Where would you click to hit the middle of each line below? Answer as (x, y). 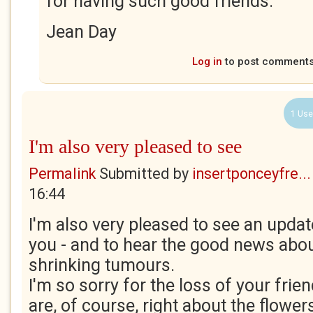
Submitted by (144, 174)
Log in (207, 61)
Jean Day (81, 32)
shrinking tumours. (102, 265)
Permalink (62, 174)
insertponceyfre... (252, 174)
